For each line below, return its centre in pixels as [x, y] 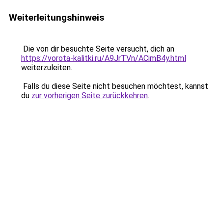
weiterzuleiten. [47, 68]
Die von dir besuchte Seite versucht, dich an [98, 49]
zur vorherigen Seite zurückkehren [90, 96]
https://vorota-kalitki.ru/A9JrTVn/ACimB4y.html [104, 58]
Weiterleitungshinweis [56, 17]
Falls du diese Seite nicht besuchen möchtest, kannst [115, 86]
